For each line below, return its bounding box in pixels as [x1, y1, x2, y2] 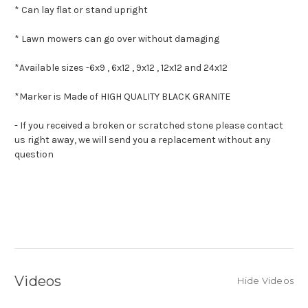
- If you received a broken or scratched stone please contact [14, 120, 283, 132]
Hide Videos [237, 275, 294, 287]
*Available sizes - [14, 62, 89, 74]
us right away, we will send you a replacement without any [14, 134, 271, 146]
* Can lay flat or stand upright [14, 4, 148, 16]
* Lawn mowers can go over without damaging [14, 33, 219, 45]
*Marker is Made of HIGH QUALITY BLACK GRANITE [14, 91, 230, 103]
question [14, 148, 54, 161]
